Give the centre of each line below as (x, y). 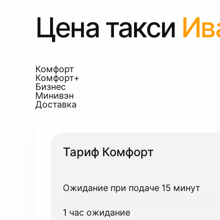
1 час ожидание (96, 212)
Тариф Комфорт (108, 152)
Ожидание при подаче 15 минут (132, 188)
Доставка (56, 104)
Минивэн (55, 96)
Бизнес (51, 87)
